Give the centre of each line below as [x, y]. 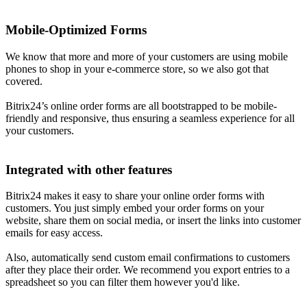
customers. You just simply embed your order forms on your [135, 208]
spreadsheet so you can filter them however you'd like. [123, 282]
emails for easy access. [54, 233]
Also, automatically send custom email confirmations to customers [148, 258]
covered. [24, 81]
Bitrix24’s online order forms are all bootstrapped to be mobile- [141, 106]
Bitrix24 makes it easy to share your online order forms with [135, 196]
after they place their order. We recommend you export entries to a [148, 270]
